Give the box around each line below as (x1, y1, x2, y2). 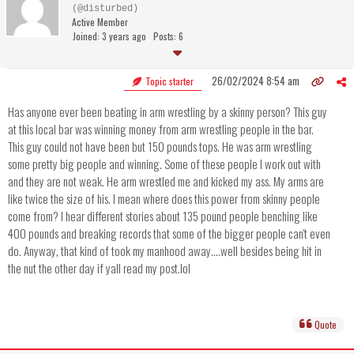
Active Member (72, 15, 128, 29)
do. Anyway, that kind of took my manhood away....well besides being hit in (8, 242, 322, 260)
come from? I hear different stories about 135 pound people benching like (8, 207, 318, 225)
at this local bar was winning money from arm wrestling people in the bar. (8, 120, 314, 138)
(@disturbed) (72, 3, 138, 15)
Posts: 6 (153, 29, 183, 43)
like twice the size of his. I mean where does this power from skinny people (8, 190, 320, 208)
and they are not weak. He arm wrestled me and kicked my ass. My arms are (8, 172, 324, 190)
